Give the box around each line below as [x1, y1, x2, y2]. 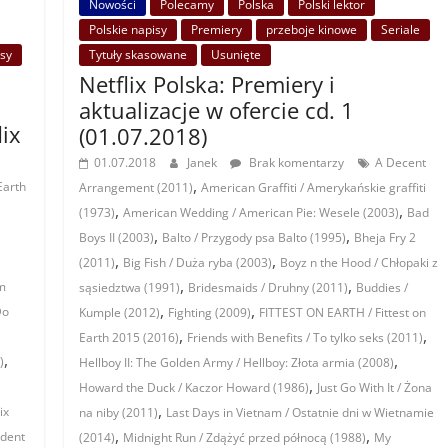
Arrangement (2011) [79, 179, 194, 197]
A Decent [375, 154, 427, 172]
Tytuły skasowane [89, 46, 188, 64]
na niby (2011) [79, 404, 159, 422]
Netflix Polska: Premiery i [79, 69, 336, 100]
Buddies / [356, 279, 409, 297]
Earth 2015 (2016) [79, 329, 180, 347]
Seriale [381, 21, 421, 39]
